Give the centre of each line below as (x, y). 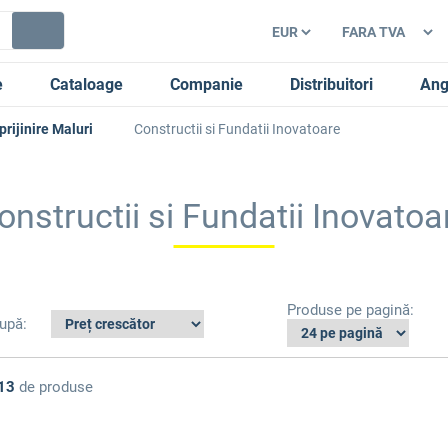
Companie (206, 84)
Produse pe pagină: (351, 310)
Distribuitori (331, 84)
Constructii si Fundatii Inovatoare (237, 129)
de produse (53, 387)
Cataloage (86, 84)
